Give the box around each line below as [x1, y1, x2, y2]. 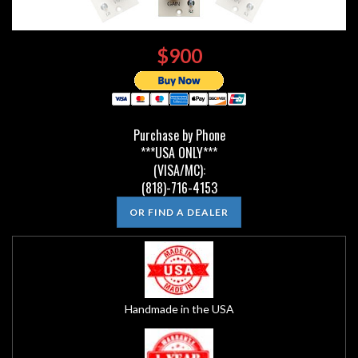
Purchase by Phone [133, 125, 225, 145]
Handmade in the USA [124, 302, 234, 316]
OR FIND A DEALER [129, 206, 229, 218]
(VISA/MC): [153, 161, 205, 180]
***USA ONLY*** [141, 143, 217, 162]
